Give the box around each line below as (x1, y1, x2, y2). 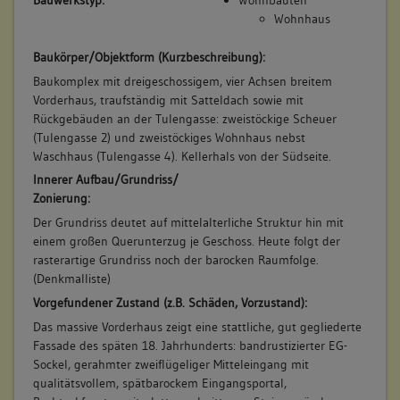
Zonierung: (32, 190, 90, 207)
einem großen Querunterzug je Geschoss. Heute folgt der (32, 233, 340, 250)
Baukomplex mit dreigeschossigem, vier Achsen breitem (32, 72, 332, 89)
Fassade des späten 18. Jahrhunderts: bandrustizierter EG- (32, 337, 347, 354)
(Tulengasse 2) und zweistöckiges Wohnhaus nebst (32, 129, 305, 146)
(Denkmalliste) (32, 271, 111, 287)
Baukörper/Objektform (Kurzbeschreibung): (32, 48, 265, 65)
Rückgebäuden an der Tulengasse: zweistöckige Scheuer (32, 110, 337, 127)
